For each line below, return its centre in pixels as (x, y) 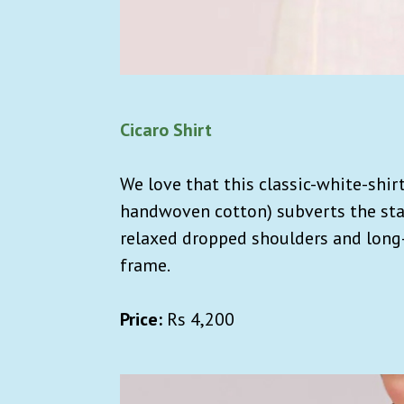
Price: (141, 320)
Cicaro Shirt (166, 130)
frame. (145, 266)
